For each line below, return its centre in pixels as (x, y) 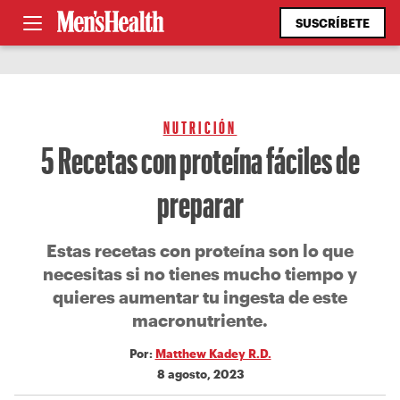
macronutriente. (200, 320)
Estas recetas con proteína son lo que (200, 250)
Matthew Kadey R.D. (213, 353)
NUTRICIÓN (200, 127)
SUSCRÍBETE (333, 23)
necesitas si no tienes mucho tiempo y (200, 274)
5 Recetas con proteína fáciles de (200, 159)
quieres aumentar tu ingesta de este (200, 297)
